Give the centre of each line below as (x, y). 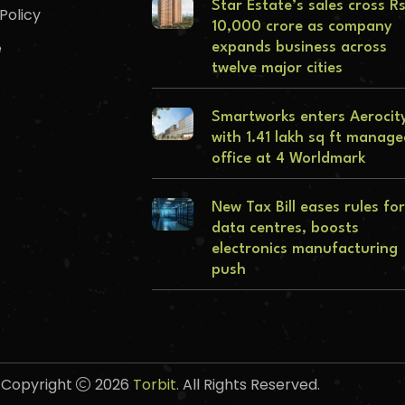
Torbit (154, 385)
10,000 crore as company (302, 27)
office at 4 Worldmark (288, 159)
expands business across (299, 48)
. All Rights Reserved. (248, 385)
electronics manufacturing (305, 250)
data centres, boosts (285, 229)
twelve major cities (277, 69)
